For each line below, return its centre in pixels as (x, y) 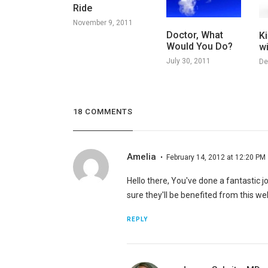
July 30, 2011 (188, 61)
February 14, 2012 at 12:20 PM (216, 157)
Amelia (141, 156)
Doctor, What (194, 35)
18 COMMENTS (103, 111)
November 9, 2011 (103, 22)
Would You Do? (199, 47)
